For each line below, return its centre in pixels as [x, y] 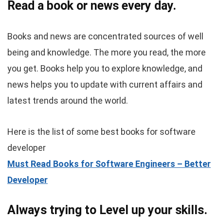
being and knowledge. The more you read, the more [107, 52]
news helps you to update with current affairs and [105, 84]
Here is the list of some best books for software [101, 132]
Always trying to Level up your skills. [107, 210]
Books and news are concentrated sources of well [105, 36]
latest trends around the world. [68, 100]
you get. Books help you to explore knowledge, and [105, 68]
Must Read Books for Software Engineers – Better [109, 164]
